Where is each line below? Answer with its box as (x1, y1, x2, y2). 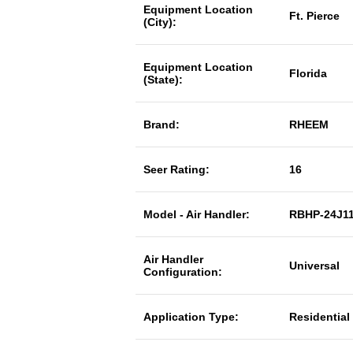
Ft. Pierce (289, 9, 340, 22)
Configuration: (143, 266, 222, 278)
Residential (289, 310, 350, 323)
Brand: (143, 118, 180, 131)
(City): (143, 16, 176, 28)
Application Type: (143, 310, 239, 323)
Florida (289, 67, 327, 80)
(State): (143, 73, 183, 86)
